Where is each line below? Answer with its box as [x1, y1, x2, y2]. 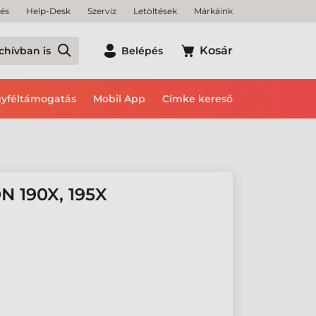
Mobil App [93, 92, 145, 105]
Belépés [121, 44, 163, 57]
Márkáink [194, 6, 233, 16]
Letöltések [133, 6, 177, 16]
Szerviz [87, 6, 116, 16]
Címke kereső [162, 92, 233, 105]
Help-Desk [26, 6, 71, 16]
